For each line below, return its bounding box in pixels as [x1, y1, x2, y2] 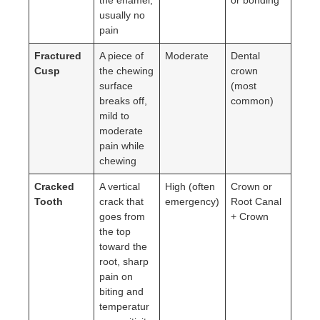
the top [99, 225, 131, 237]
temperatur [99, 300, 150, 312]
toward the [99, 240, 148, 252]
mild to [99, 109, 130, 121]
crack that [99, 195, 144, 207]
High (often [165, 180, 216, 192]
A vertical [99, 180, 141, 192]
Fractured [34, 49, 82, 61]
